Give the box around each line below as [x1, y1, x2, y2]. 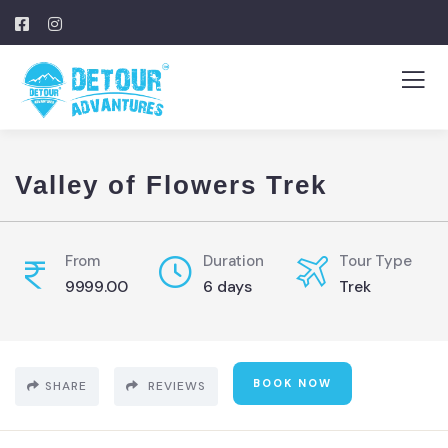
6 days [203, 276, 253, 298]
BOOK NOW [253, 376, 332, 391]
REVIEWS [144, 377, 206, 394]
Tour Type [339, 251, 412, 272]
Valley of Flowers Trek [15, 170, 327, 201]
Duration [203, 251, 264, 272]
